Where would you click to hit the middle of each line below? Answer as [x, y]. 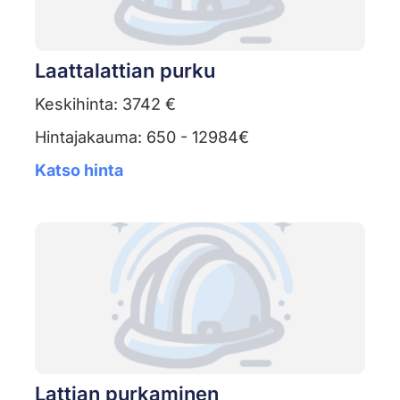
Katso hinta [79, 171]
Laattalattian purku [125, 71]
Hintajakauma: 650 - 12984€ [142, 137]
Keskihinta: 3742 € [105, 104]
